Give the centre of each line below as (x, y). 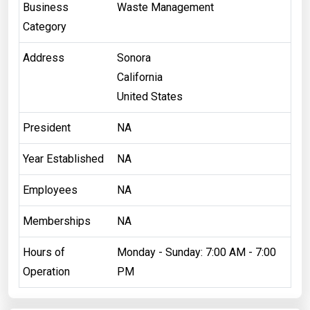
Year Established (63, 158)
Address (43, 57)
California (139, 77)
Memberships (56, 221)
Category (44, 26)
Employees (50, 190)
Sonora (134, 57)
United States (149, 96)
